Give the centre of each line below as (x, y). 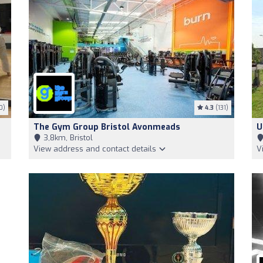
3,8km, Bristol (67, 138)
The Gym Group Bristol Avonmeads (107, 127)
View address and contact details (96, 149)
